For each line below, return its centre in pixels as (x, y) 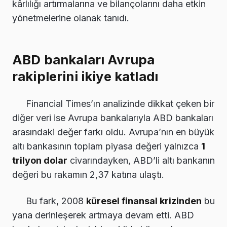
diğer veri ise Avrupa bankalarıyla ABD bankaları (113, 118)
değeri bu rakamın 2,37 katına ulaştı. (88, 175)
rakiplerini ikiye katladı (85, 77)
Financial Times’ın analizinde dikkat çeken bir (120, 104)
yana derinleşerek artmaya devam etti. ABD (103, 215)
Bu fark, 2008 (56, 201)
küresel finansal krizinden (144, 201)
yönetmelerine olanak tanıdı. (71, 18)
